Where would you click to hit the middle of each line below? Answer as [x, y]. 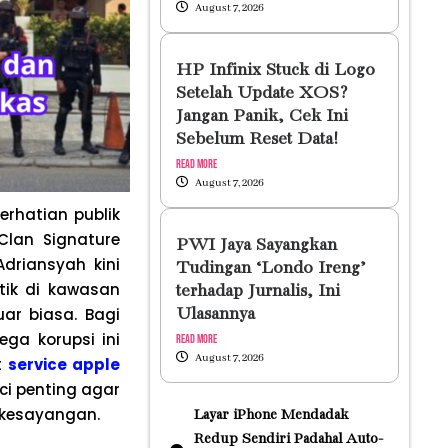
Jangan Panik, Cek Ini [261, 116]
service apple [63, 364]
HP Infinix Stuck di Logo [275, 70]
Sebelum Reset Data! [256, 139]
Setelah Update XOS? [261, 93]
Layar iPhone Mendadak [270, 415]
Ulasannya [215, 314]
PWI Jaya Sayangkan [256, 245]
